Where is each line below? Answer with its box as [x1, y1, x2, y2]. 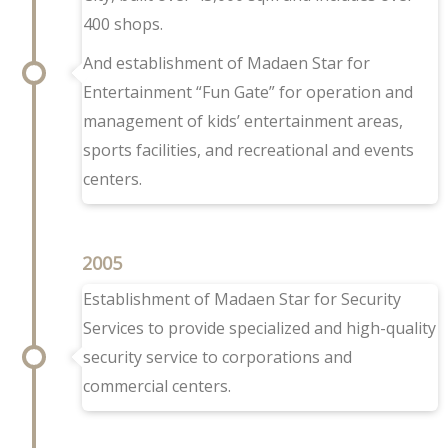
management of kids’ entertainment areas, [82, 110, 403, 133]
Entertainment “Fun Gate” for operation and [82, 81, 413, 104]
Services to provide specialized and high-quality [82, 317, 436, 339]
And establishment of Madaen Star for [82, 52, 370, 75]
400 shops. [82, 13, 163, 36]
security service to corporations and [82, 346, 352, 368]
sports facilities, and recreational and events [82, 139, 414, 162]
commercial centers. [82, 375, 231, 397]
